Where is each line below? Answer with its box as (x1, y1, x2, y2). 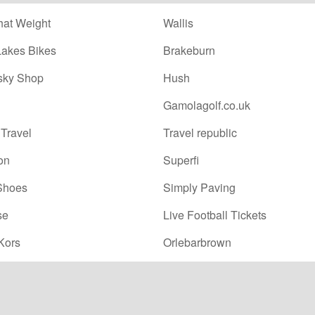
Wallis (163, 15, 193, 32)
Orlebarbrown (163, 234, 231, 251)
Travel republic (163, 124, 237, 141)
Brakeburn (163, 42, 215, 59)
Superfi (163, 152, 199, 169)
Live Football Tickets (163, 207, 266, 224)
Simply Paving (163, 179, 236, 196)
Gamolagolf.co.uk (163, 97, 250, 114)
